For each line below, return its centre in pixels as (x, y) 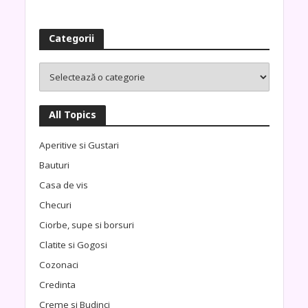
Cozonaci (58, 264)
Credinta (57, 284)
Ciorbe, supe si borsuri (86, 224)
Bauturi (54, 165)
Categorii (71, 38)
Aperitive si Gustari (79, 145)
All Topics (72, 114)
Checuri (55, 205)
